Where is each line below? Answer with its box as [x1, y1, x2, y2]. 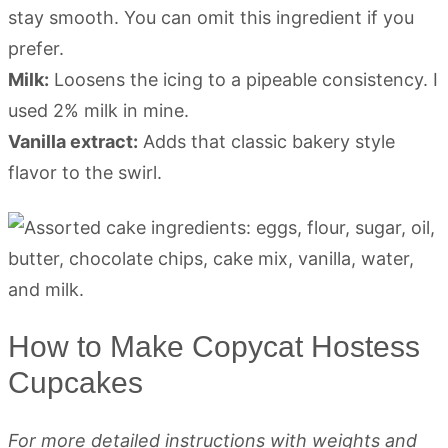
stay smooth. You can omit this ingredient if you [8, 7, 414, 28]
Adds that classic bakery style [138, 131, 395, 152]
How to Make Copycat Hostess [8, 330, 420, 363]
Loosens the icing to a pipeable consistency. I [49, 69, 438, 90]
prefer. [8, 38, 64, 59]
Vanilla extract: [8, 131, 138, 152]
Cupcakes [8, 366, 143, 399]
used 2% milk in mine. [8, 100, 189, 121]
